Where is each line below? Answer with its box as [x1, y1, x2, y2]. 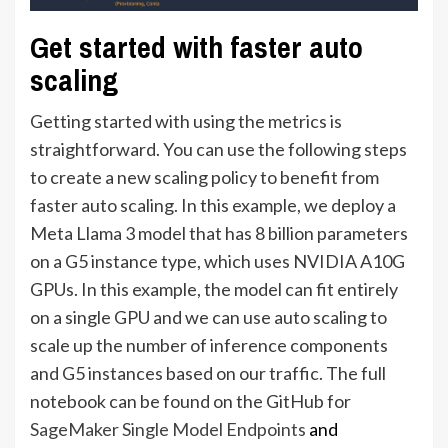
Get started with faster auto [30, 26, 363, 67]
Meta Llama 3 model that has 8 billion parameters [30, 221, 408, 244]
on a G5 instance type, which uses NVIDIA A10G [30, 249, 405, 272]
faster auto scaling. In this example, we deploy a [30, 193, 396, 216]
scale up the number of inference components [30, 333, 388, 356]
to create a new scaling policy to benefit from [30, 165, 379, 188]
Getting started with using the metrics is [30, 109, 342, 132]
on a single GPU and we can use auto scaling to [30, 305, 387, 328]
